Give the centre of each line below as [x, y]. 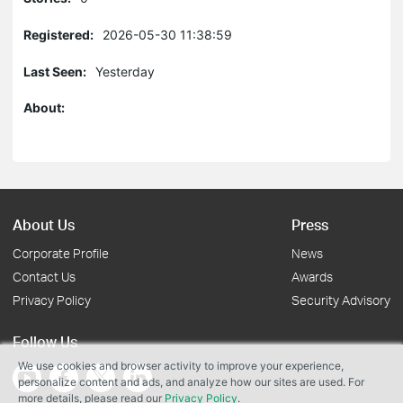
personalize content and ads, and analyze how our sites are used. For [191, 382]
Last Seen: [55, 72]
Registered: [58, 35]
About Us [44, 224]
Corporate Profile [61, 253]
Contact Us [44, 277]
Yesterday [125, 72]
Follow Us [45, 341]
